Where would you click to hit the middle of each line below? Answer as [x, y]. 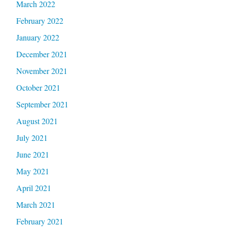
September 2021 [42, 104]
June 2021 [32, 154]
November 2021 [42, 70]
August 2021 [37, 121]
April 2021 [33, 187]
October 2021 [38, 87]
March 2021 [35, 204]
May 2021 [32, 171]
